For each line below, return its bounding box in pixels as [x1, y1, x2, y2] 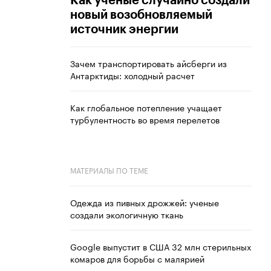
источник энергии [70, 24, 178, 36]
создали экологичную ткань [70, 207, 183, 221]
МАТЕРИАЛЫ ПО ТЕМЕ [70, 164, 148, 176]
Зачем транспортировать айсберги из [70, 56, 227, 70]
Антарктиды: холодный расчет [70, 68, 195, 82]
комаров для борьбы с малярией [70, 252, 204, 266]
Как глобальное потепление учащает [70, 100, 222, 114]
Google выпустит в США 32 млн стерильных [70, 240, 251, 253]
